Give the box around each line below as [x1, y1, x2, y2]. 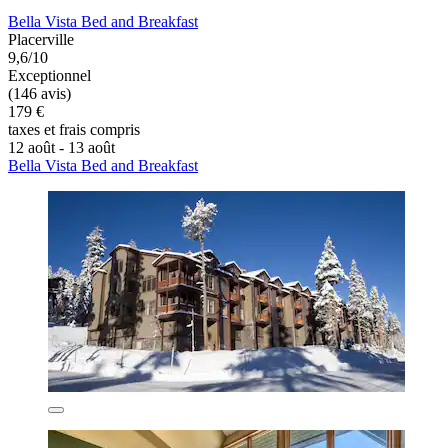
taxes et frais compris [8, 121, 140, 139]
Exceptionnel [8, 67, 91, 85]
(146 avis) [8, 85, 71, 103]
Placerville [8, 31, 74, 49]
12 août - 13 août [8, 139, 115, 157]
